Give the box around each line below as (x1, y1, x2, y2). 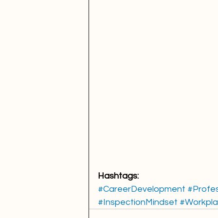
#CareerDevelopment (98, 184, 185, 194)
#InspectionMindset (98, 197, 178, 207)
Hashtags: (98, 171, 139, 181)
